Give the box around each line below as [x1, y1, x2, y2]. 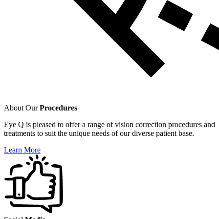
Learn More [4, 145, 41, 154]
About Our [4, 103, 40, 112]
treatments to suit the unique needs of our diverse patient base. [4, 129, 194, 137]
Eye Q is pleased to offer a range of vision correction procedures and [4, 120, 215, 129]
